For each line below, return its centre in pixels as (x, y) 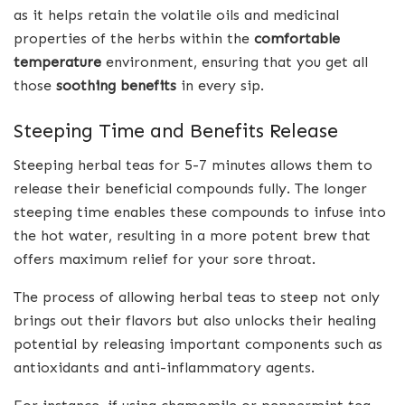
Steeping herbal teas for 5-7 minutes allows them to (193, 165)
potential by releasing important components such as (198, 344)
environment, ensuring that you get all (235, 61)
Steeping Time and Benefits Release (176, 131)
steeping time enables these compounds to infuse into (200, 212)
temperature (57, 61)
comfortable (297, 38)
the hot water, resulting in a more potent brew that (192, 236)
